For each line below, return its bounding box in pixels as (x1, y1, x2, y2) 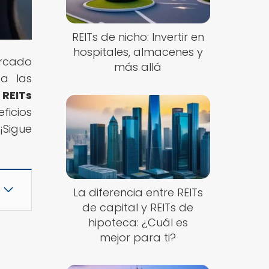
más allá (114, 59, 162, 75)
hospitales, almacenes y (73, 44, 203, 60)
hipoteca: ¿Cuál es (88, 214, 188, 230)
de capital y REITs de (82, 199, 194, 215)
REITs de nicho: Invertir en (71, 29, 204, 45)
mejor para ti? (100, 229, 177, 245)
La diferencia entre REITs (73, 184, 203, 200)
